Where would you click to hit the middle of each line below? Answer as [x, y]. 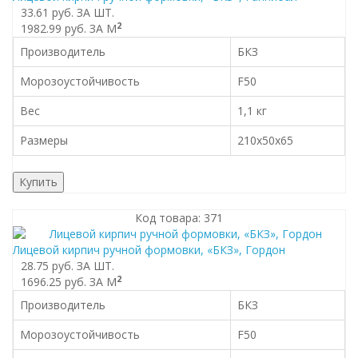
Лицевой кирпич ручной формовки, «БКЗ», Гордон [149, 250]
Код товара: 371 [179, 218]
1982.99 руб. [54, 28]
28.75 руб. [47, 266]
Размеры [44, 140]
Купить [38, 182]
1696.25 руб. [54, 282]
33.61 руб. [47, 12]
